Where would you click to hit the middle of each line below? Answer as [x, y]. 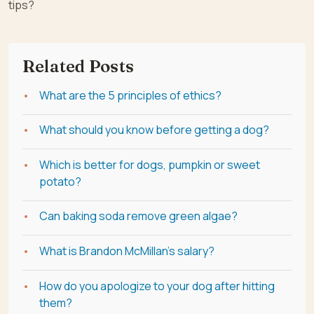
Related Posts [78, 66]
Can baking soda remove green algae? [138, 216]
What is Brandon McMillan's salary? [127, 251]
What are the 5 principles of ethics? [130, 95]
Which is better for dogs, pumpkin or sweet [150, 164]
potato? [60, 181]
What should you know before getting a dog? [154, 130]
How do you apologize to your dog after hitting [157, 286]
